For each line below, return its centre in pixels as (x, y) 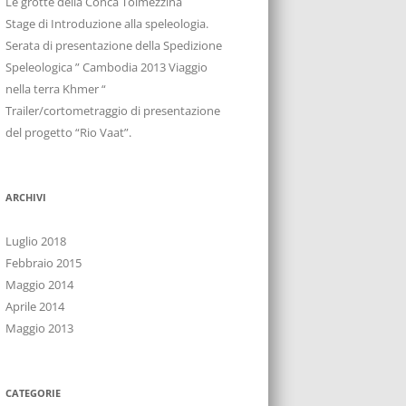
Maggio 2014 (39, 284)
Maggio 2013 (39, 328)
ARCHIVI (26, 197)
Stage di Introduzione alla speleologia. (107, 23)
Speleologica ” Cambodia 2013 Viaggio (106, 67)
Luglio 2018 (36, 241)
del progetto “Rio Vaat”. (68, 132)
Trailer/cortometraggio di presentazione (113, 110)
